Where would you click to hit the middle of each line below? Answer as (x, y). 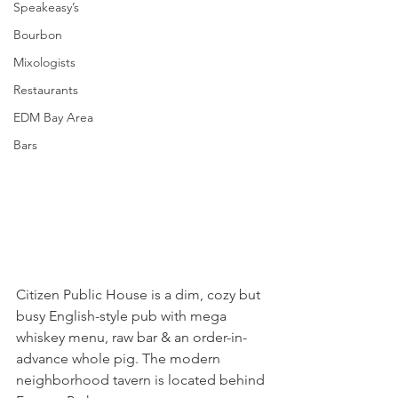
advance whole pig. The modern (120, 359)
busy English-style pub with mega (123, 316)
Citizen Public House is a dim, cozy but (140, 295)
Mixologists (44, 63)
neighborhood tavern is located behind (142, 380)
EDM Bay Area (53, 118)
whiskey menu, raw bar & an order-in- (131, 338)
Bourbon (38, 35)
